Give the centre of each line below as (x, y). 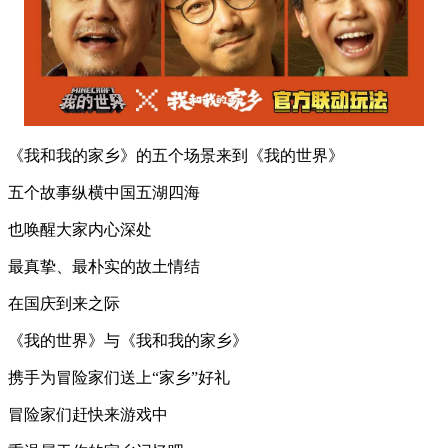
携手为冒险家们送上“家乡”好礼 (119, 378)
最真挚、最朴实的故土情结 (104, 267)
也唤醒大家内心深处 (80, 230)
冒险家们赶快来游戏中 (88, 415)
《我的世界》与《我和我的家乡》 (128, 341)
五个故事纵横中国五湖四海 (104, 193)
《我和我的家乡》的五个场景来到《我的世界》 (176, 156)
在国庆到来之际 (64, 304)
